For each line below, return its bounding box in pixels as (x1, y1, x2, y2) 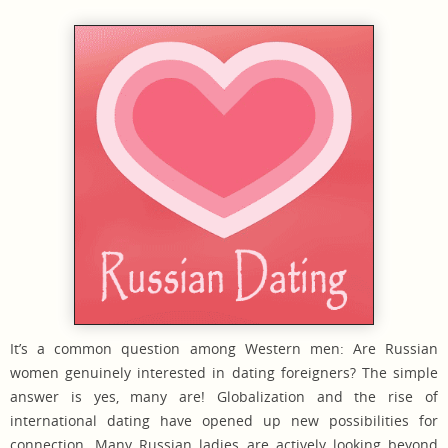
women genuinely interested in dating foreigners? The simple (10, 362, 438, 382)
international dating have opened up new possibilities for (10, 410, 438, 430)
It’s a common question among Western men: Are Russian (10, 338, 438, 358)
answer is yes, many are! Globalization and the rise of (10, 386, 438, 406)
